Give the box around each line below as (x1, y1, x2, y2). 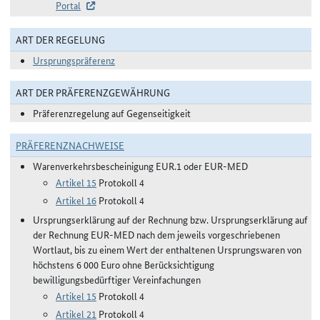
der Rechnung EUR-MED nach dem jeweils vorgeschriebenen (33, 227, 280, 241)
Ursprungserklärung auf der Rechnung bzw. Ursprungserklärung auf (33, 212, 308, 226)
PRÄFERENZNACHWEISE (16, 138, 124, 152)
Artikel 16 (56, 193, 96, 207)
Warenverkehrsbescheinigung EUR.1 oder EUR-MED (33, 159, 248, 173)
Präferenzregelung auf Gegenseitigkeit (33, 106, 191, 120)
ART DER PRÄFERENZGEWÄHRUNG (16, 85, 170, 99)
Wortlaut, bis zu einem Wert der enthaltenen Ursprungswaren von (33, 242, 301, 256)
